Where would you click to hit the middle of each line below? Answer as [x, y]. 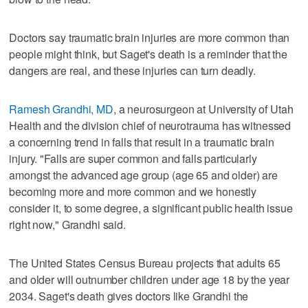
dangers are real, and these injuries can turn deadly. [132, 70]
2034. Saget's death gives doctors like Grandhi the [129, 296]
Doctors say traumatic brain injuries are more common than [150, 37]
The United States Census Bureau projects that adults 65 [145, 263]
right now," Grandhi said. [67, 224]
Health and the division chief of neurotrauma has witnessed [150, 125]
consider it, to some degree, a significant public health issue [151, 208]
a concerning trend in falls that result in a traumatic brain [142, 142]
